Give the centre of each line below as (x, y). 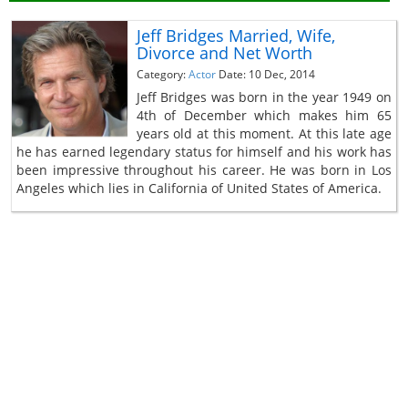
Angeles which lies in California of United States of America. (199, 189)
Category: (162, 75)
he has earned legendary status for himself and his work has (204, 152)
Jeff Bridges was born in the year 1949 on (264, 97)
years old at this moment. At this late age (264, 134)
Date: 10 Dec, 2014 (266, 75)
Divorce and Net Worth (224, 53)
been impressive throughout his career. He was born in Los (204, 170)
